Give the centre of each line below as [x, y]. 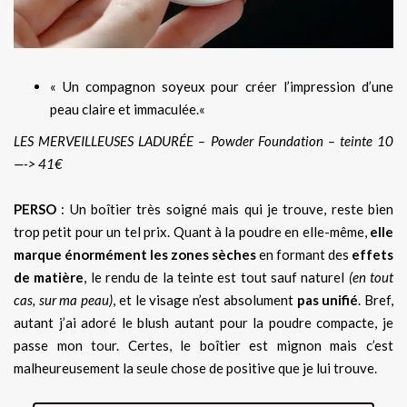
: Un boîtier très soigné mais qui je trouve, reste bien [225, 209]
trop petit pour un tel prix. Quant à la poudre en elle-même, [192, 232]
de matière [49, 278]
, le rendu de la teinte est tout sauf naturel [216, 278]
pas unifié [328, 300]
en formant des [303, 255]
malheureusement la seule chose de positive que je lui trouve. [195, 368]
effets [371, 255]
